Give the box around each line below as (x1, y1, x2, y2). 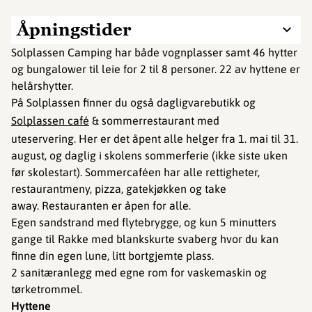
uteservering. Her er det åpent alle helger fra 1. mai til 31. (11, 132, 298, 145)
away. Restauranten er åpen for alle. (11, 199, 191, 212)
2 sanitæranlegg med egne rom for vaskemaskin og (11, 266, 267, 279)
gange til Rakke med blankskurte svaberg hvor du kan (11, 233, 279, 245)
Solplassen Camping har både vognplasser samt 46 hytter (11, 46, 297, 58)
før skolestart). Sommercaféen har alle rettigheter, (11, 166, 260, 178)
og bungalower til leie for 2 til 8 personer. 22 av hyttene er (11, 63, 300, 75)
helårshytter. (11, 79, 73, 92)
